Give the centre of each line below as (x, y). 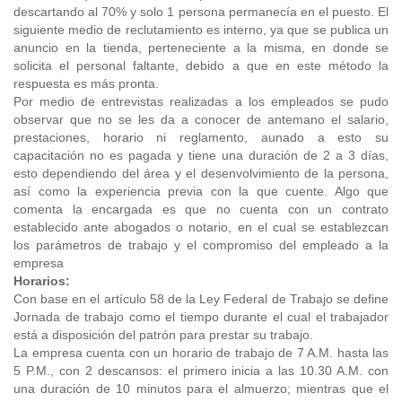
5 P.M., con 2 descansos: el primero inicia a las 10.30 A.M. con (201, 371)
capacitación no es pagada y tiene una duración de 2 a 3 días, (201, 155)
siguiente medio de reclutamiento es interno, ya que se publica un (201, 30)
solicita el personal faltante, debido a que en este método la (201, 66)
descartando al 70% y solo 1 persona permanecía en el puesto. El (201, 12)
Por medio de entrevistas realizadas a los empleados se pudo (201, 101)
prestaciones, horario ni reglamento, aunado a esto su (201, 137)
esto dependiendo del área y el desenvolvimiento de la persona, (201, 173)
